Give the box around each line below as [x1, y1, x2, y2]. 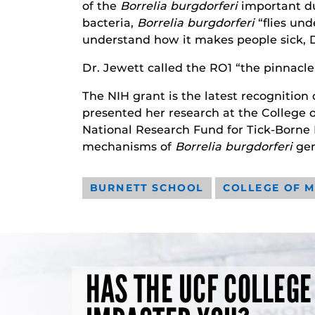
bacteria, [82, 15, 137, 30]
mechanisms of [82, 139, 175, 153]
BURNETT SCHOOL [90, 181, 204, 194]
